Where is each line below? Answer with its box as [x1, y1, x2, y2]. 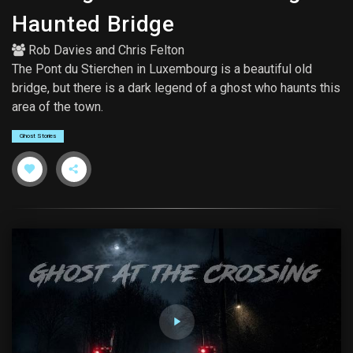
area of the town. [12, 99, 103, 115]
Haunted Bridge [12, 11, 175, 38]
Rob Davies [28, 43, 92, 58]
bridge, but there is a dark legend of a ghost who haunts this [12, 80, 340, 96]
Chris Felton [118, 43, 184, 58]
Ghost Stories [20, 132, 56, 140]
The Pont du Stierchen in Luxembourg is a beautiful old [12, 61, 312, 77]
